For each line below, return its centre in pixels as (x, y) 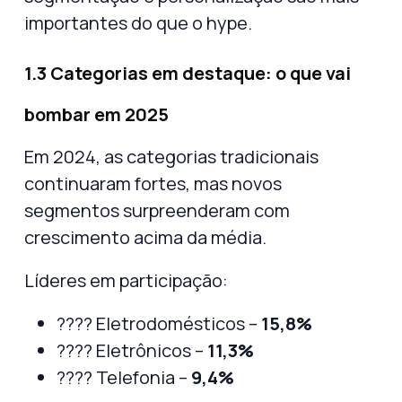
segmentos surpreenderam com (157, 210)
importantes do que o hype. (138, 22)
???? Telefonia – (124, 377)
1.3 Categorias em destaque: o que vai (188, 73)
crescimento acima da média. (145, 237)
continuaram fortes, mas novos (153, 183)
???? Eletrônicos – (132, 350)
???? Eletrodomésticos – (159, 323)
